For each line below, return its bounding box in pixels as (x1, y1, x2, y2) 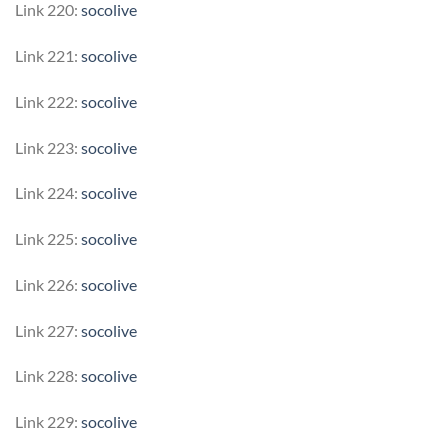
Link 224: (15, 183, 81, 203)
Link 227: (15, 320, 81, 340)
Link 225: (15, 229, 81, 249)
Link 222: (15, 91, 81, 111)
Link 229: (15, 412, 81, 432)
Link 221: (15, 45, 81, 65)
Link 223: (15, 137, 81, 157)
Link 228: (15, 366, 81, 386)
